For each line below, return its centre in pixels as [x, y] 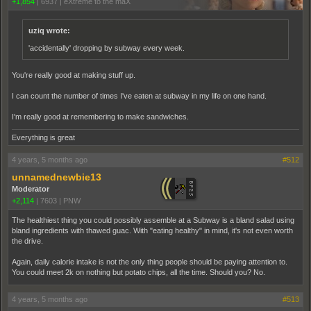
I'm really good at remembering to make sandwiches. [100, 117]
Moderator [31, 189]
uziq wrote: [49, 31]
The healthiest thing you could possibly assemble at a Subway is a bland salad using [153, 220]
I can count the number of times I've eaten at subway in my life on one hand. [139, 96]
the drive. [27, 241]
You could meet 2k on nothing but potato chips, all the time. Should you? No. [138, 272]
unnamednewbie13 [57, 177]
